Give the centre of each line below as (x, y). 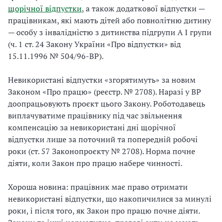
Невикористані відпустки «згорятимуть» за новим (102, 80)
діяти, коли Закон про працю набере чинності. (95, 163)
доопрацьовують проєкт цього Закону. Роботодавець (107, 104)
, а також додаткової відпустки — (143, 8)
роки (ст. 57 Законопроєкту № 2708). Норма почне (102, 151)
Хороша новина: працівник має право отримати (98, 187)
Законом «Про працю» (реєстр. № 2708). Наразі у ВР (105, 92)
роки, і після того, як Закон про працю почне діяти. (104, 211)
